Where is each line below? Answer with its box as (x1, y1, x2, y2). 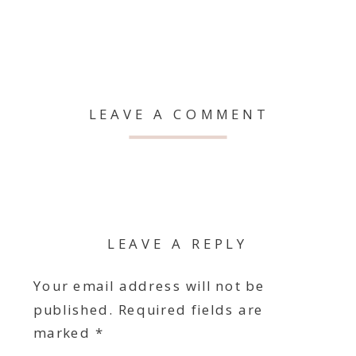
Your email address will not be (33, 277, 265, 296)
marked (33, 323, 95, 343)
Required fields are (118, 300, 264, 319)
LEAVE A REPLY (107, 234, 249, 254)
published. (33, 300, 114, 319)
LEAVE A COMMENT (89, 104, 269, 124)
